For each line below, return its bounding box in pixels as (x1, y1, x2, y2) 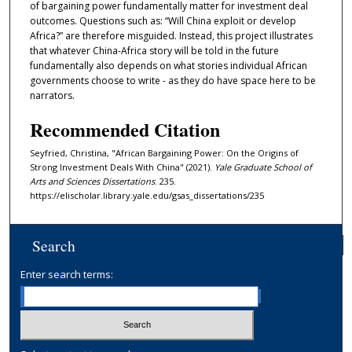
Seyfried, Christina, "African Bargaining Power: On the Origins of (29, 146, 299, 159)
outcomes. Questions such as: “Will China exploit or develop (29, 14, 296, 28)
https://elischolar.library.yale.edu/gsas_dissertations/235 (29, 189, 264, 201)
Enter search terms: (20, 266, 114, 281)
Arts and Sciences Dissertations (29, 174, 155, 187)
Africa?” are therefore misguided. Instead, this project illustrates (29, 29, 313, 43)
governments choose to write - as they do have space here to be (29, 74, 316, 88)
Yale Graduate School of (214, 160, 312, 173)
